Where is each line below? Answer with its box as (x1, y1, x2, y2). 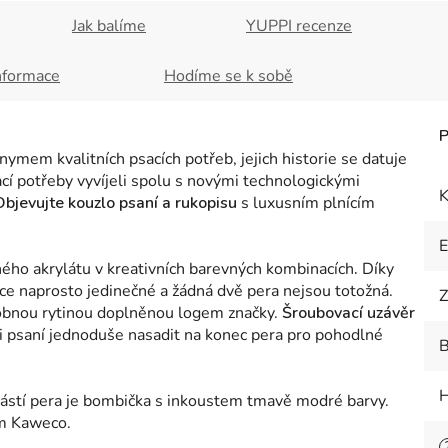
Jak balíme (72, 15, 146, 37)
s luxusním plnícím (241, 192, 375, 214)
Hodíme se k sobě (164, 65, 293, 87)
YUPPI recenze (246, 15, 352, 37)
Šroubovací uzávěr (278, 302, 415, 324)
